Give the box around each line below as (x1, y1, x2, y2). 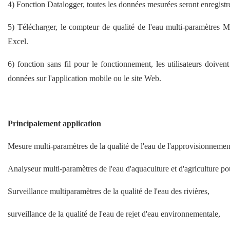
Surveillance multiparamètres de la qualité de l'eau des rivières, (8, 186, 212, 196)
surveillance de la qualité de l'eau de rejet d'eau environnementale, (8, 208, 220, 219)
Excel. (8, 36, 28, 46)
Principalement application (8, 118, 101, 128)
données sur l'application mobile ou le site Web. (8, 73, 161, 83)
